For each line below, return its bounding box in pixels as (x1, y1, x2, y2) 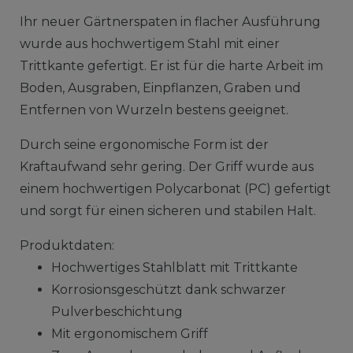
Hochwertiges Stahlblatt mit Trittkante (50, 259, 298, 275)
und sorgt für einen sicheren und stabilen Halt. (19, 203, 316, 218)
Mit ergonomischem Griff (50, 325, 208, 341)
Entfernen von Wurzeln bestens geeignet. (19, 102, 288, 117)
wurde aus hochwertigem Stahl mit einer (19, 35, 280, 51)
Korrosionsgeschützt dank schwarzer (50, 281, 286, 297)
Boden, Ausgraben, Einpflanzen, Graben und (19, 80, 301, 95)
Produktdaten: (19, 237, 114, 253)
